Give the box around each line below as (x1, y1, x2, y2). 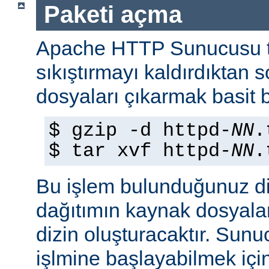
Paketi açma (43, 1, 182, 28)
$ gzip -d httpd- (49, 119, 231, 142)
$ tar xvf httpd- (49, 140, 231, 162)
